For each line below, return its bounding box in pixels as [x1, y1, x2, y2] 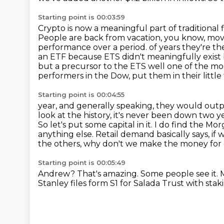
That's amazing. [77, 169, 140, 178]
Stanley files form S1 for [38, 178, 133, 188]
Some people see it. [140, 169, 220, 178]
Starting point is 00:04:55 [38, 90, 124, 98]
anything [38, 129, 76, 139]
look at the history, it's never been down [38, 110, 199, 120]
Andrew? [38, 169, 77, 178]
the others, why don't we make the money [38, 139, 210, 148]
